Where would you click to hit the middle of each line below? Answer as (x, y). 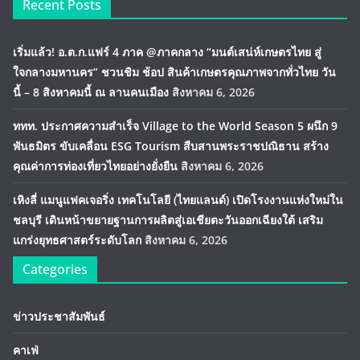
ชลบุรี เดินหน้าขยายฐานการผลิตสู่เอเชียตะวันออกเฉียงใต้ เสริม (168, 220)
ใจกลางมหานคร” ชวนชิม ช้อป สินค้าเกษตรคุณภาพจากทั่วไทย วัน (174, 72)
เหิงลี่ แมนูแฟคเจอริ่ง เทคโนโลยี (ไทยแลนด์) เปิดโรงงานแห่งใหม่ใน (178, 200)
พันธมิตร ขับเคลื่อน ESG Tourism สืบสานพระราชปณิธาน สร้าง (171, 146)
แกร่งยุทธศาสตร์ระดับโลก (77, 240)
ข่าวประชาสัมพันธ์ (59, 316)
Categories (55, 269)
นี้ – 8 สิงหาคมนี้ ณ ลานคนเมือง (91, 92)
